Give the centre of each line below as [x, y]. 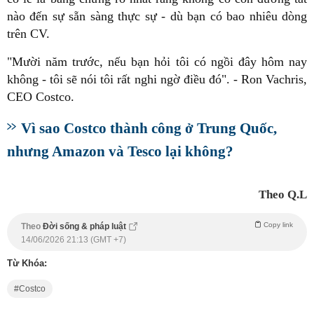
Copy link [278, 224]
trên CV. [28, 33]
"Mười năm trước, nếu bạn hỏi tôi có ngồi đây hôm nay [157, 61]
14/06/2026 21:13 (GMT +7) [74, 239]
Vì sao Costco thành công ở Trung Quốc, [149, 128]
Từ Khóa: [27, 263]
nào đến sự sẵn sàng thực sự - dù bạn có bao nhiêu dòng [157, 16]
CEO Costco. [41, 96]
